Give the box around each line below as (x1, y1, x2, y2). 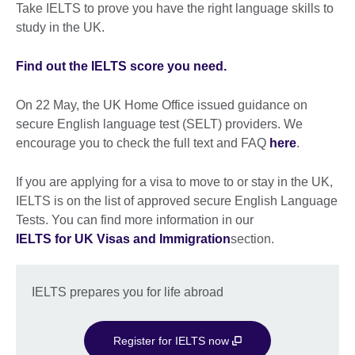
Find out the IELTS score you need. (16, 59, 230, 73)
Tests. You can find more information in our (16, 212, 254, 227)
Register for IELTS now (113, 334, 233, 347)
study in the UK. (16, 20, 105, 34)
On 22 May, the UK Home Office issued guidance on (16, 97, 307, 112)
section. (231, 231, 274, 246)
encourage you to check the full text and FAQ (16, 136, 269, 150)
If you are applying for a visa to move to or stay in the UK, (16, 174, 333, 189)
